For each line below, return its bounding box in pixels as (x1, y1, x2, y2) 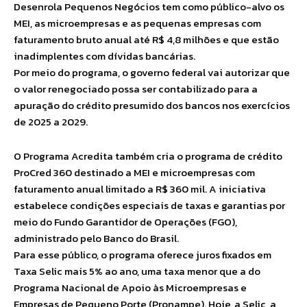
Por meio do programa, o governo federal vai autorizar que (14, 64, 290, 80)
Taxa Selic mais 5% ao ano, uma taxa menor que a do (14, 263, 260, 279)
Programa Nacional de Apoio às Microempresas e (14, 280, 247, 295)
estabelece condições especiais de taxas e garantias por (14, 197, 285, 213)
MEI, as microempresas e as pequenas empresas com (14, 15, 261, 31)
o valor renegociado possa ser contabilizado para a (14, 81, 258, 97)
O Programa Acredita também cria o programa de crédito (14, 148, 282, 164)
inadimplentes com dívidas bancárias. (14, 48, 195, 64)
